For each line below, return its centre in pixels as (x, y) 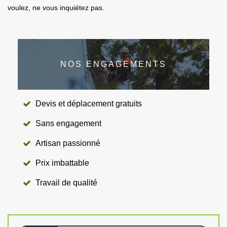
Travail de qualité (66, 182)
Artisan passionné (68, 143)
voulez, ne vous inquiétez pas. (56, 7)
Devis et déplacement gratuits (89, 103)
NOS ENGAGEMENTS (113, 64)
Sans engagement (68, 123)
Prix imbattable (62, 163)
